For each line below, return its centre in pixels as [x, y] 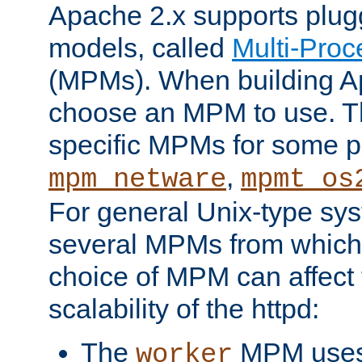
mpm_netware [137, 179]
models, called [140, 47]
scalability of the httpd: [184, 308]
